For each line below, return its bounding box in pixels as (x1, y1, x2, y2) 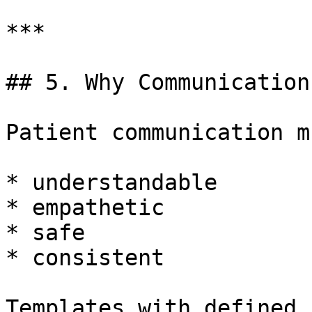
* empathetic (6, 195, 164, 220)
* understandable (6, 170, 217, 195)
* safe (6, 220, 85, 245)
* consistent (6, 245, 164, 270)
